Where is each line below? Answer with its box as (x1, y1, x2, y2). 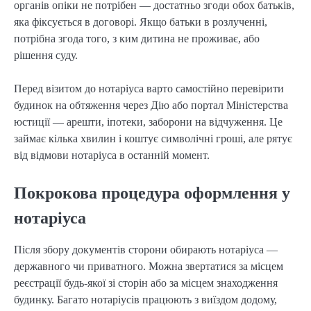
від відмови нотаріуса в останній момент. (14, 149, 210, 162)
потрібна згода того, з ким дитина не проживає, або (14, 33, 260, 45)
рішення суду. (14, 49, 78, 62)
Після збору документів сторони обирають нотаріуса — (14, 244, 278, 256)
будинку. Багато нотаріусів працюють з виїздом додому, (14, 294, 277, 306)
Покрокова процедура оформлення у (14, 184, 290, 203)
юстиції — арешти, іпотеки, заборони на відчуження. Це (14, 116, 283, 128)
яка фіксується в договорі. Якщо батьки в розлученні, (14, 16, 267, 28)
